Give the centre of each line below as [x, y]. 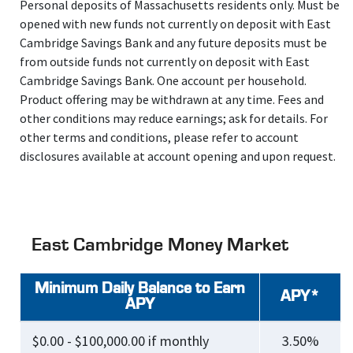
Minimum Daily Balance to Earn [140, 289]
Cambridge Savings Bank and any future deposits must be [173, 43]
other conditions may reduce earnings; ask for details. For [174, 118]
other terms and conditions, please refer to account [159, 137]
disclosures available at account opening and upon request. [178, 156]
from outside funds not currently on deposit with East [165, 61]
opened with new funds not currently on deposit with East [175, 24]
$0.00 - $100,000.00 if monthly [121, 341]
